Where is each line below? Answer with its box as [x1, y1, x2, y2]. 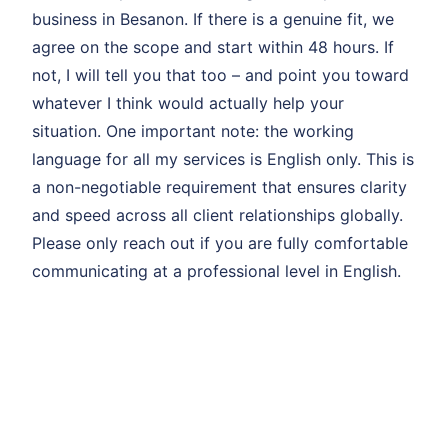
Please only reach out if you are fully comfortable [32, 233, 408, 254]
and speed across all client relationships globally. [32, 205, 403, 226]
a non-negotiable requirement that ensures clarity [32, 177, 407, 198]
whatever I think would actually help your [32, 93, 344, 114]
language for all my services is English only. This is [32, 149, 414, 170]
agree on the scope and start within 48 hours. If [32, 37, 394, 58]
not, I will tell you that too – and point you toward [32, 65, 409, 86]
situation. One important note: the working [32, 121, 354, 142]
